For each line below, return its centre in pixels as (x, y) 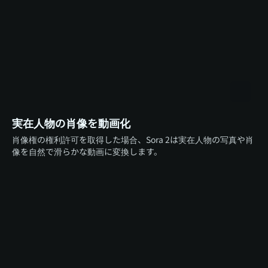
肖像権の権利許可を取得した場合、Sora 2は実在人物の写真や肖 (133, 139)
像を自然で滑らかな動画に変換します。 (87, 151)
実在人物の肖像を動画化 (71, 123)
